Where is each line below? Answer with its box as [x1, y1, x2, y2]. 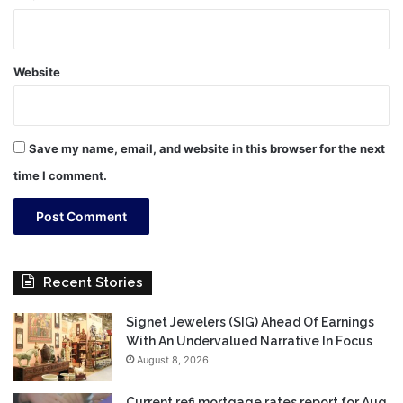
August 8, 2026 [137, 354, 209, 367]
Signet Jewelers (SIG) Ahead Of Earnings [126, 315, 374, 330]
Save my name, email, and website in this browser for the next [29, 141, 385, 157]
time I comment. [13, 168, 107, 184]
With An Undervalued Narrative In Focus [126, 334, 372, 349]
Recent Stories [43, 274, 143, 291]
